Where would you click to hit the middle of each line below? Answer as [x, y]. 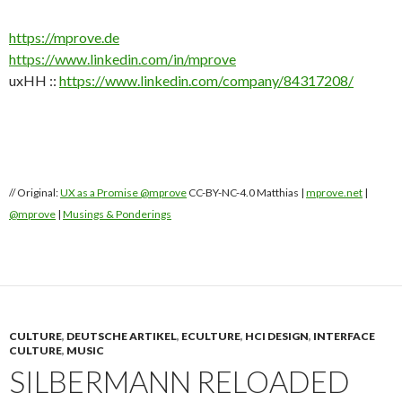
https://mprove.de [64, 37]
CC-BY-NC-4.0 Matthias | [246, 192]
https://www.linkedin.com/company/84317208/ [206, 80]
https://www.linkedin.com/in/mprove [122, 58]
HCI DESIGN [277, 336]
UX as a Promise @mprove [123, 192]
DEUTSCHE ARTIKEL [122, 336]
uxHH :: [34, 80]
